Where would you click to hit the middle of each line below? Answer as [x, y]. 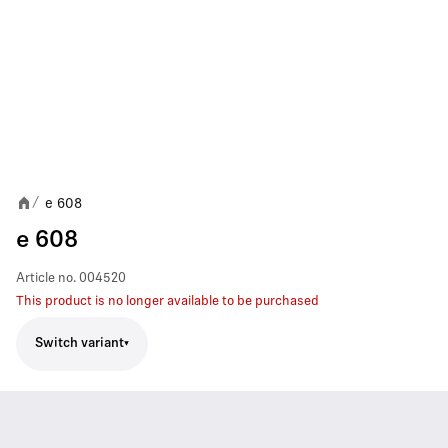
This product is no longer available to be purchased [167, 301]
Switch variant [79, 343]
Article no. [46, 278]
